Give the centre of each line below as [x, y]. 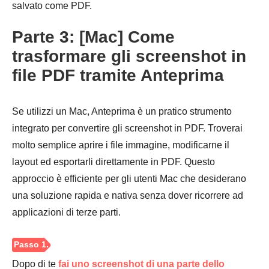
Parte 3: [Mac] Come [93, 37]
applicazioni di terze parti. [66, 213]
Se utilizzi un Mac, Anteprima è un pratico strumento [122, 112]
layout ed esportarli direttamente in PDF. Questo [113, 162]
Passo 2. [37, 169]
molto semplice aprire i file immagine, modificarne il [121, 145]
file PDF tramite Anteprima [118, 76]
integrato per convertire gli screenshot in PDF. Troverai [127, 128]
